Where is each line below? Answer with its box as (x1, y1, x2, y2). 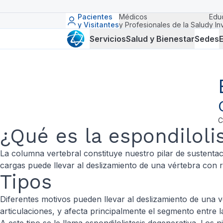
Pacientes (78, 12, 112, 21)
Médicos (119, 12, 147, 21)
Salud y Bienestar (126, 33, 195, 44)
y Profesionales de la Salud (119, 20, 209, 29)
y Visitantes (78, 20, 119, 29)
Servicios (90, 33, 126, 44)
